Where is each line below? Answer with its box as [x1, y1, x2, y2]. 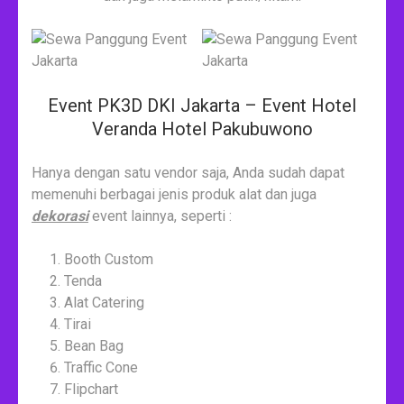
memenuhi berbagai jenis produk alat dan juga [32, 185, 317, 203]
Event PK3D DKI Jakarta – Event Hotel [48, 94, 356, 116]
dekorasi [32, 207, 88, 225]
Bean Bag [64, 336, 124, 354]
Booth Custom [64, 250, 153, 268]
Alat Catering [64, 293, 144, 311]
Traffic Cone [64, 358, 138, 376]
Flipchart [64, 380, 118, 398]
